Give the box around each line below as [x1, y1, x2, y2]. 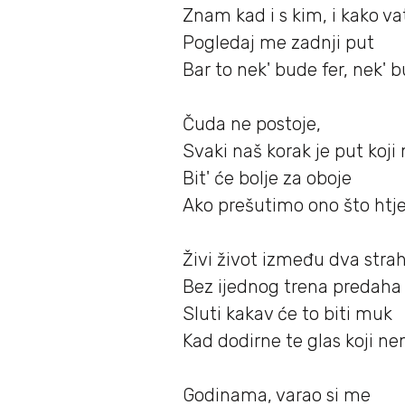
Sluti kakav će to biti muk [183, 303, 392, 325]
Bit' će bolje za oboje [183, 167, 352, 189]
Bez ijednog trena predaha [183, 276, 401, 297]
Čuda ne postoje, [183, 113, 321, 135]
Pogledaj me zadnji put [183, 32, 374, 53]
